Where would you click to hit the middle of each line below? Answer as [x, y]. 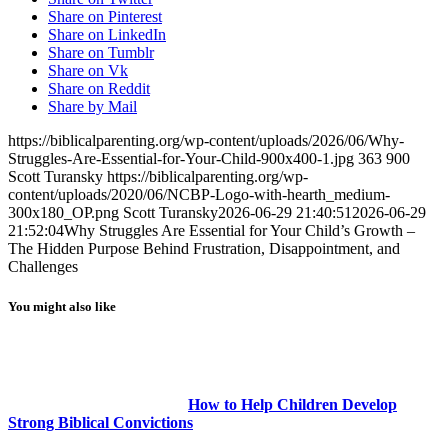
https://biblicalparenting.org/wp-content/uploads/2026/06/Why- [206, 141]
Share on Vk [88, 71]
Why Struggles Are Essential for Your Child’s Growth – [239, 231]
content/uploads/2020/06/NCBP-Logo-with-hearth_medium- [199, 195]
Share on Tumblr [101, 53]
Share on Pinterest [105, 17]
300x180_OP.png [63, 213]
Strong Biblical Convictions [100, 422]
